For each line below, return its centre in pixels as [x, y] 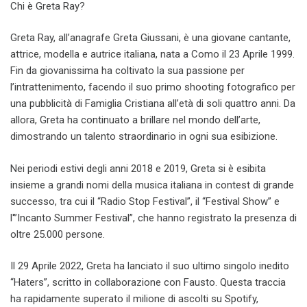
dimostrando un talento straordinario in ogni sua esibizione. [144, 136]
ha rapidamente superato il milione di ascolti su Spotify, [134, 299]
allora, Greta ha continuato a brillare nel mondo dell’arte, [135, 120]
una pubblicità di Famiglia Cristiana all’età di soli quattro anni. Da [153, 103]
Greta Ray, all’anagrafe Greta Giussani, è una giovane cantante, [150, 38]
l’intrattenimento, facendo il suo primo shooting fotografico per [153, 87]
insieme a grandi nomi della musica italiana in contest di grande [152, 185]
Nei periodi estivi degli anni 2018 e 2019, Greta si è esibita [138, 168]
